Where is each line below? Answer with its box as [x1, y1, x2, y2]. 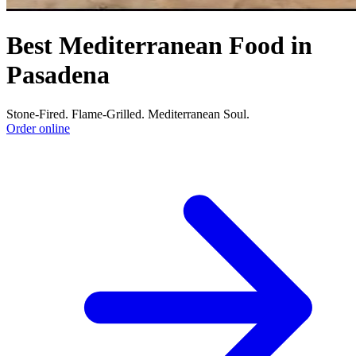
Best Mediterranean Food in [6, 31, 312, 60]
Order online [6, 121, 70, 135]
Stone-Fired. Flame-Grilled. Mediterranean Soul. [6, 106, 250, 121]
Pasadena [6, 60, 110, 90]
